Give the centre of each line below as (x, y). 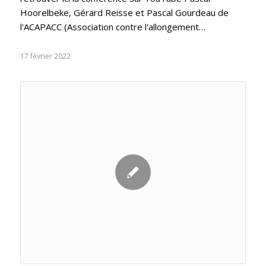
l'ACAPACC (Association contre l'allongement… (113, 26)
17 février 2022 (45, 56)
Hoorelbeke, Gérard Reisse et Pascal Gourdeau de (124, 12)
